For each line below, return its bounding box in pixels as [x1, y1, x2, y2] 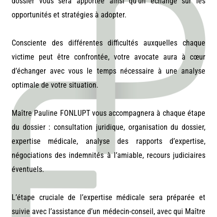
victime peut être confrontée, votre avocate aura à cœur [12, 52, 205, 62]
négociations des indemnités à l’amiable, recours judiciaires [12, 150, 205, 160]
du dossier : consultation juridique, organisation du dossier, [12, 122, 205, 132]
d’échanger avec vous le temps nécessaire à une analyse [12, 66, 205, 76]
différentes [68, 38, 108, 47]
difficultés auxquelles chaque [108, 38, 206, 47]
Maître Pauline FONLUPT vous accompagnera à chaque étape [12, 108, 205, 118]
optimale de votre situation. [12, 80, 100, 90]
